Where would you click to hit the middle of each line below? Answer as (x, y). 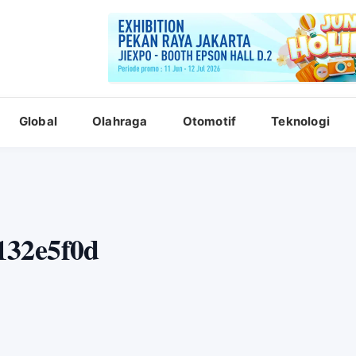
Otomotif (209, 121)
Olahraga (120, 121)
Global (38, 121)
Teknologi (301, 121)
